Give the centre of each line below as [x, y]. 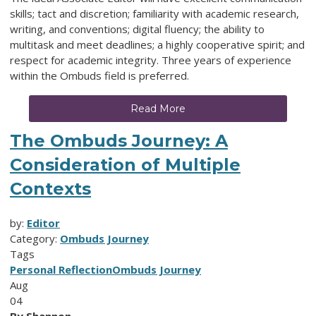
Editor [43, 223]
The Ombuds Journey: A [119, 141]
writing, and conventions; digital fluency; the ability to [137, 29]
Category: [35, 239]
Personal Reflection [61, 270]
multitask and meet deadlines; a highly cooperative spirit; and [157, 45]
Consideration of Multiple [125, 165]
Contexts [50, 189]
